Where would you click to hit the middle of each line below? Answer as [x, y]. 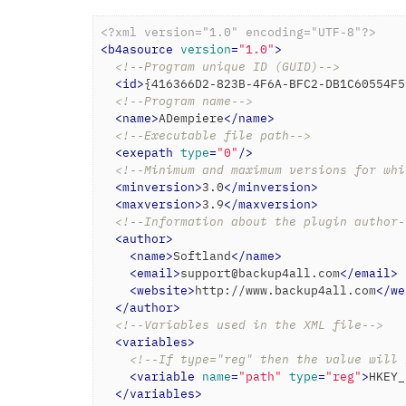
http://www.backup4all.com [285, 290]
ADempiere [191, 118]
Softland [202, 256]
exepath [148, 153]
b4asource [140, 49]
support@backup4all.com [260, 273]
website [162, 290]
